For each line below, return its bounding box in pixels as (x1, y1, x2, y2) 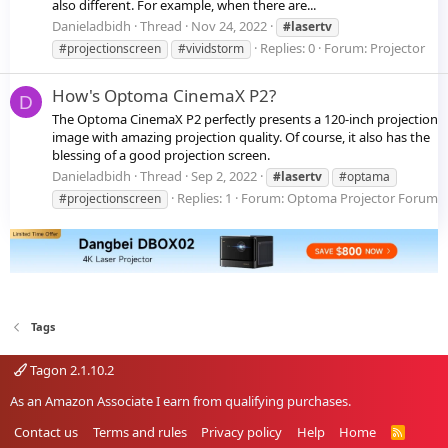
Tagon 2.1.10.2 (27, 361, 114, 379)
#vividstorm (178, 40, 244, 58)
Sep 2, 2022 (191, 167, 257, 186)
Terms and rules (92, 423, 187, 441)
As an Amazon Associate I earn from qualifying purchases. (10, 392, 351, 410)
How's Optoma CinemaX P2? (52, 83, 276, 107)
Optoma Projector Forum (287, 189, 438, 208)
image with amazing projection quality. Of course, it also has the (52, 127, 430, 146)
